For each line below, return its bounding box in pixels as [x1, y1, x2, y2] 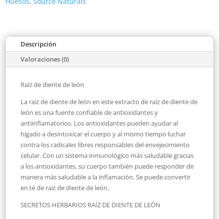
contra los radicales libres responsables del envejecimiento [21, 140, 190, 149]
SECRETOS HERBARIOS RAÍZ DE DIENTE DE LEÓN [21, 200, 161, 209]
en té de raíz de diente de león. [21, 183, 109, 192]
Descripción [21, 39, 57, 48]
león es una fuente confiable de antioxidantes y [21, 108, 158, 117]
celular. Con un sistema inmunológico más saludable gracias [21, 151, 194, 160]
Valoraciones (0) [21, 54, 69, 64]
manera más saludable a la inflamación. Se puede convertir [21, 172, 191, 181]
